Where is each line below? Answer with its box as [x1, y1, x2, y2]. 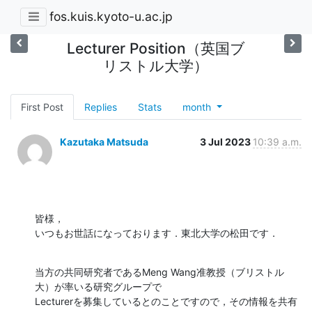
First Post [21, 100, 63, 113]
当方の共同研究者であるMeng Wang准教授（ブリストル [35, 265, 284, 278]
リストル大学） [103, 56, 209, 75]
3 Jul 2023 [200, 135, 253, 148]
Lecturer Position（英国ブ [66, 39, 245, 57]
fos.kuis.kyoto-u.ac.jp [49, 9, 173, 24]
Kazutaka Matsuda [60, 135, 148, 148]
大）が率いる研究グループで [35, 280, 162, 292]
